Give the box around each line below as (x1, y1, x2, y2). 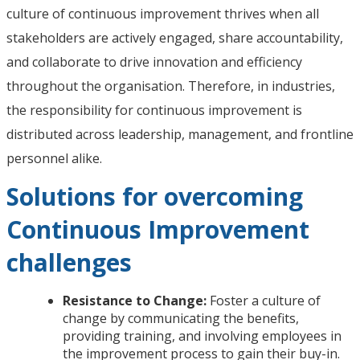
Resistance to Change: (63, 291, 207, 309)
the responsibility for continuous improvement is (6, 100, 302, 119)
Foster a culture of (207, 291, 321, 309)
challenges (6, 245, 132, 279)
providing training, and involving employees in (63, 326, 342, 345)
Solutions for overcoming (6, 179, 303, 213)
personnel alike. (6, 149, 102, 167)
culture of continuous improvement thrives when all (6, 4, 319, 22)
